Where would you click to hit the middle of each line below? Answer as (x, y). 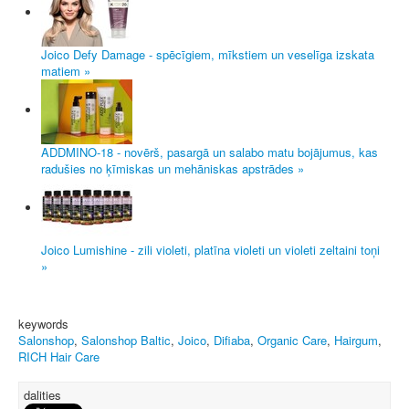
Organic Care (292, 340)
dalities (42, 394)
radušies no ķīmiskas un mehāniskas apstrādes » (173, 168)
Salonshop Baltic (126, 340)
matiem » (66, 70)
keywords (43, 323)
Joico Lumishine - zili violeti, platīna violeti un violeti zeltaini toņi (210, 249)
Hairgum (356, 340)
